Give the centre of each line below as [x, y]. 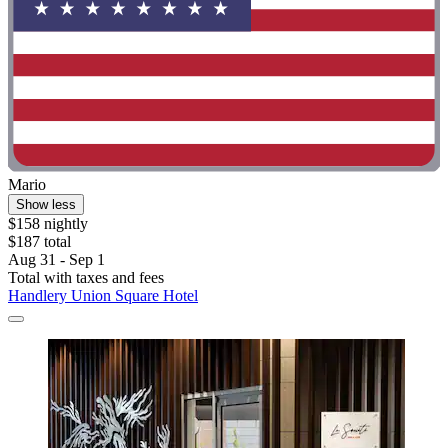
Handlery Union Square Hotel [103, 295]
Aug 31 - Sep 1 [56, 259]
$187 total [39, 241]
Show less [46, 204]
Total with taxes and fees [86, 277]
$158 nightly [48, 223]
